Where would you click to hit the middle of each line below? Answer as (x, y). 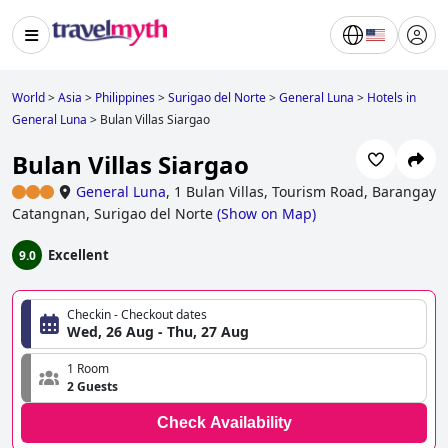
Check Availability (224, 423)
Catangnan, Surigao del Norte (112, 214)
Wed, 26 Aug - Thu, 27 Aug (158, 332)
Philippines (125, 97)
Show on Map (266, 214)
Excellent (78, 255)
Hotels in (391, 97)
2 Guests (92, 387)
